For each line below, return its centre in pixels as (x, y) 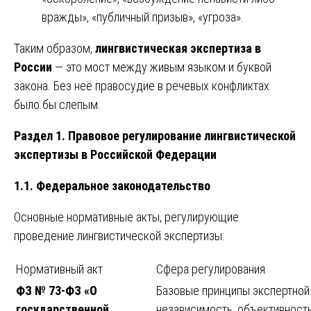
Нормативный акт (59, 269)
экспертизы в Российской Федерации (115, 155)
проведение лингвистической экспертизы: (119, 236)
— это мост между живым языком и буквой (162, 67)
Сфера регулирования (211, 269)
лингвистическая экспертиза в (178, 49)
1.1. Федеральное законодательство (112, 186)
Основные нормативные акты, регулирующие (126, 217)
